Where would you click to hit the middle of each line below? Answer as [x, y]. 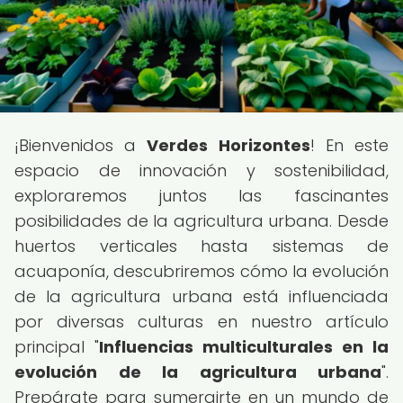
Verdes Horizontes [228, 145]
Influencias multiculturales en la [244, 347]
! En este [349, 145]
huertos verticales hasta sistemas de [201, 246]
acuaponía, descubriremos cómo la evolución [201, 271]
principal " [57, 347]
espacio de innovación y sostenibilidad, [201, 170]
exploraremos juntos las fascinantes [201, 196]
